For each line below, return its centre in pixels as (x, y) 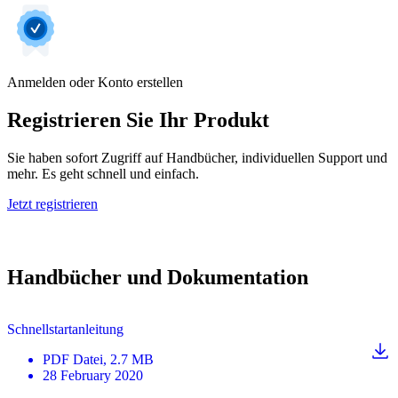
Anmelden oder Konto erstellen (95, 83)
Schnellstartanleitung (65, 329)
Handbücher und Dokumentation (158, 278)
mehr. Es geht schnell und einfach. (103, 174)
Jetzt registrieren (52, 204)
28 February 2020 (93, 375)
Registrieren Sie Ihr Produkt (138, 120)
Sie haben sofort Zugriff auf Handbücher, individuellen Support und (197, 158)
